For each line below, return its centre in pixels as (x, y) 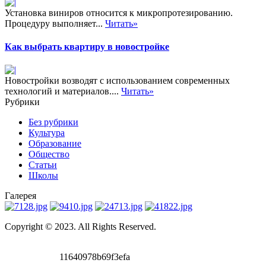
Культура (47, 133)
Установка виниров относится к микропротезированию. (119, 12)
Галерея (20, 196)
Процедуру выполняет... (55, 23)
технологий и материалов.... (63, 91)
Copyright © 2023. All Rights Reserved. (80, 227)
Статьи (43, 165)
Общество (49, 154)
